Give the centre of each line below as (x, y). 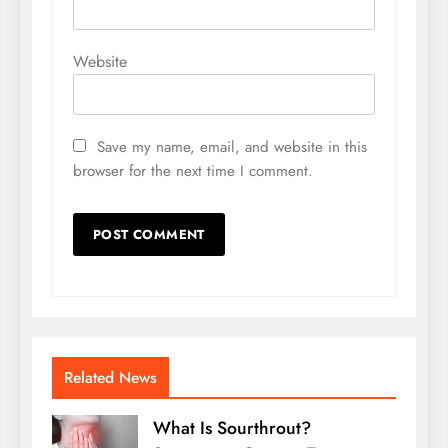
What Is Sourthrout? (232, 428)
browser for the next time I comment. (193, 171)
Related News (110, 378)
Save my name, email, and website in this (232, 147)
